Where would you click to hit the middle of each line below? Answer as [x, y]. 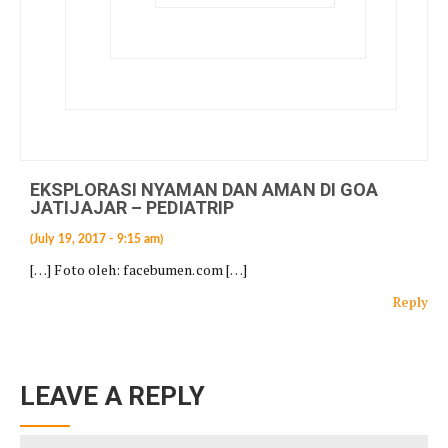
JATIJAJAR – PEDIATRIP [132, 207]
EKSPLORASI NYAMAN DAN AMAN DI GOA [204, 189]
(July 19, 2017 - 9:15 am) [97, 239]
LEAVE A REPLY [113, 396]
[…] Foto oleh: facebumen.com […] [139, 269]
